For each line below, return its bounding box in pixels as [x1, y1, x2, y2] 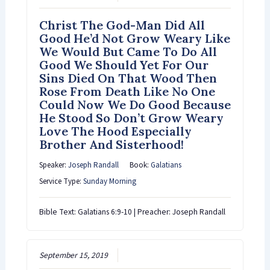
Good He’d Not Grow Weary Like [39, 30, 230, 46]
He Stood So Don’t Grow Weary [39, 110, 224, 125]
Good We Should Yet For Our [39, 57, 209, 72]
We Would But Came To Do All [39, 43, 217, 59]
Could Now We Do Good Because [39, 96, 231, 112]
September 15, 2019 [39, 250, 108, 262]
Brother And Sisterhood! [39, 136, 184, 152]
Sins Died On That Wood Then [39, 70, 217, 86]
